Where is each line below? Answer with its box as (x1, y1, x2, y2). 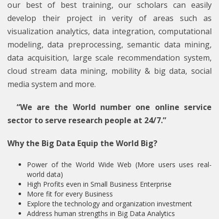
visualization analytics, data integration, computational (7, 26, 212, 37)
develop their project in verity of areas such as (7, 13, 212, 24)
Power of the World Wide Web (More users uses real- (27, 160, 212, 170)
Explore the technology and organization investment (27, 199, 192, 209)
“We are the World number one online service (7, 102, 212, 113)
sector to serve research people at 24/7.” (7, 115, 166, 126)
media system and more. (7, 79, 96, 90)
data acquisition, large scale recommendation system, (7, 52, 212, 64)
